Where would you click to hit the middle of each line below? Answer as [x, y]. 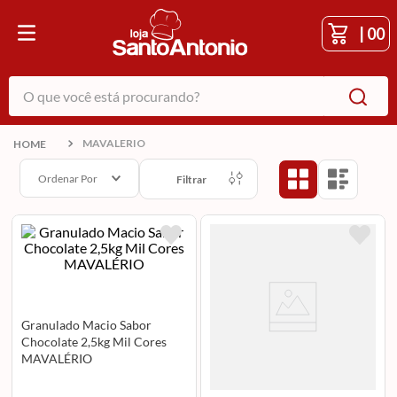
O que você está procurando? [96, 83]
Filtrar [191, 179]
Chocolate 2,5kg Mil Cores [93, 341]
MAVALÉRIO [56, 358]
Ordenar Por [68, 178]
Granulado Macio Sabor [86, 324]
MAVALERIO [114, 144]
